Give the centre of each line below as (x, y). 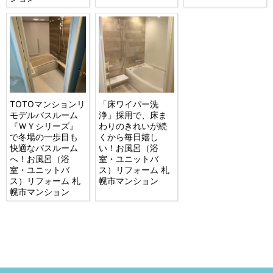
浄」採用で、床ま (133, 115)
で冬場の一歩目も (44, 136)
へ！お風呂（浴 (40, 158)
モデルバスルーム (44, 115)
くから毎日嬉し (128, 136)
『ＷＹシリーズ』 (44, 126)
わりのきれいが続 (133, 126)
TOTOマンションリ (48, 104)
